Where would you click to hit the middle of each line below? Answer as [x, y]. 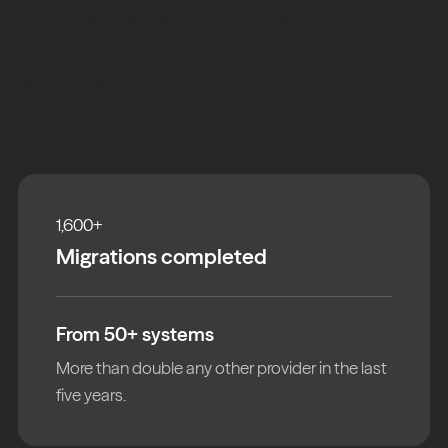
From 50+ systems [135, 333]
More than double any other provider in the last [222, 368]
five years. [91, 395]
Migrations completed [162, 255]
